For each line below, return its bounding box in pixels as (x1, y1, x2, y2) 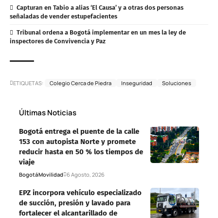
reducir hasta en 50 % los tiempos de (19, 147, 143, 157)
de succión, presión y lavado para (19, 199, 130, 208)
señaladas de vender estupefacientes (10, 12, 117, 20)
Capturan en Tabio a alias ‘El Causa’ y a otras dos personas (16, 3, 183, 11)
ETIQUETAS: (13, 79, 43, 87)
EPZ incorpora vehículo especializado (19, 188, 142, 198)
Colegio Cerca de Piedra (50, 79, 111, 87)
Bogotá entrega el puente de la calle (19, 127, 139, 136)
